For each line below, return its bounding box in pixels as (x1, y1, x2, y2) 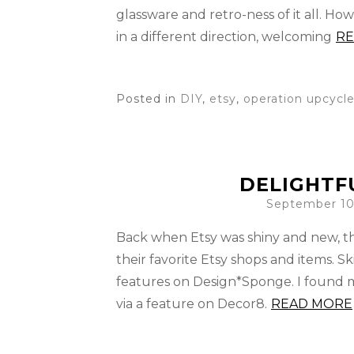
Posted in (116, 92, 180, 106)
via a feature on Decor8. (116, 296, 267, 311)
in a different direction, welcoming (116, 29, 332, 44)
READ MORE (271, 296, 352, 311)
